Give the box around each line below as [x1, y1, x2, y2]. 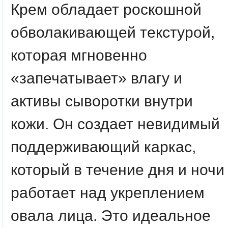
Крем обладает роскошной [11, 1, 202, 18]
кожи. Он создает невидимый [11, 116, 220, 132]
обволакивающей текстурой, [11, 24, 215, 41]
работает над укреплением [11, 184, 205, 201]
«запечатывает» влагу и [11, 70, 182, 87]
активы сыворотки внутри [11, 93, 193, 109]
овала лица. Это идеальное [11, 207, 211, 224]
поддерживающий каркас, [11, 138, 196, 155]
